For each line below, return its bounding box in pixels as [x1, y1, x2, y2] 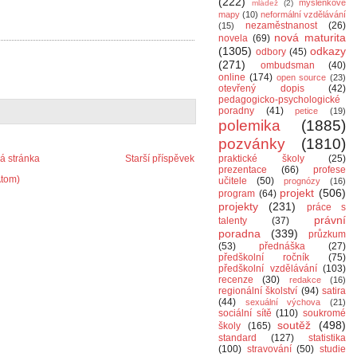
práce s [306, 202, 347, 213]
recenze [218, 274, 253, 285]
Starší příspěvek [125, 153, 194, 164]
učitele [218, 175, 247, 186]
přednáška [259, 241, 305, 252]
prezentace [218, 164, 267, 175]
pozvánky [218, 135, 285, 152]
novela [218, 33, 248, 44]
